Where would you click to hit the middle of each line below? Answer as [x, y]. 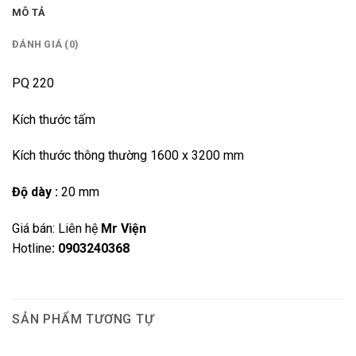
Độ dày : [37, 192]
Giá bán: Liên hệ [56, 229]
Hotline [32, 249]
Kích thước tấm [54, 119]
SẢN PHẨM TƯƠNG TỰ [83, 319]
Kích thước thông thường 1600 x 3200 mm [128, 156]
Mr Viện [124, 229]
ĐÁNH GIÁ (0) [46, 44]
